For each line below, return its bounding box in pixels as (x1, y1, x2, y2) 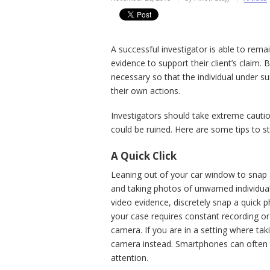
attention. (111, 251, 149, 263)
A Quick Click (111, 149, 177, 163)
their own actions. (111, 85, 181, 97)
